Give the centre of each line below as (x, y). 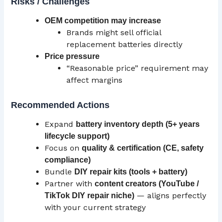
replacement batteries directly (125, 44)
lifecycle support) (77, 136)
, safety (191, 148)
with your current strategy (95, 208)
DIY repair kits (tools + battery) (131, 172)
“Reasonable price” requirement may (138, 68)
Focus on (63, 148)
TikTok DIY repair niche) (90, 196)
